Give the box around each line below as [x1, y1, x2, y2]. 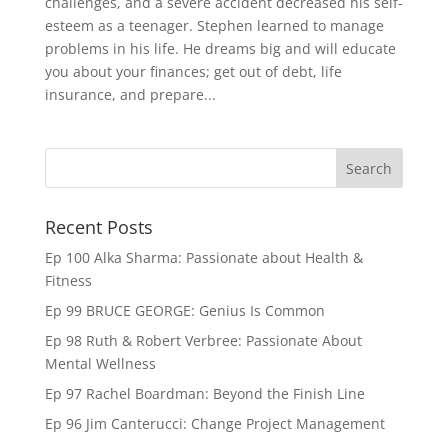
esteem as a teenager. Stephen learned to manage [44, 16, 384, 36]
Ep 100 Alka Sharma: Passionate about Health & [44, 248, 363, 268]
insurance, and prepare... [44, 85, 216, 105]
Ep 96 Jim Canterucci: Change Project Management [44, 414, 385, 434]
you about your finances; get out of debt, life [44, 62, 342, 82]
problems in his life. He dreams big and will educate [44, 39, 396, 59]
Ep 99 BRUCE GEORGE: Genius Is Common [44, 301, 325, 321]
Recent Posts [44, 215, 153, 240]
